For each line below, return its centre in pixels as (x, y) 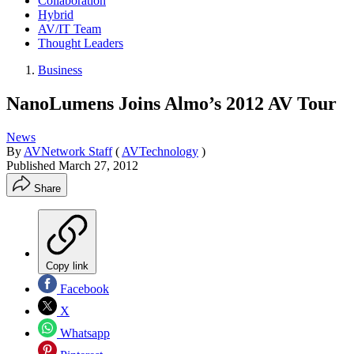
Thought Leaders (81, 43)
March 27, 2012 (98, 165)
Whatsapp (83, 333)
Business (60, 70)
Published (32, 165)
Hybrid (56, 15)
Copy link (67, 265)
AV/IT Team (70, 29)
